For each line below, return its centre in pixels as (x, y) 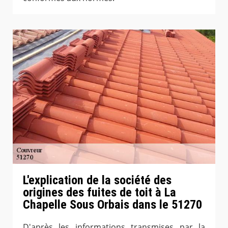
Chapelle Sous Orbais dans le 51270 (112, 205)
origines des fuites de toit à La (99, 192)
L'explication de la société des (97, 180)
